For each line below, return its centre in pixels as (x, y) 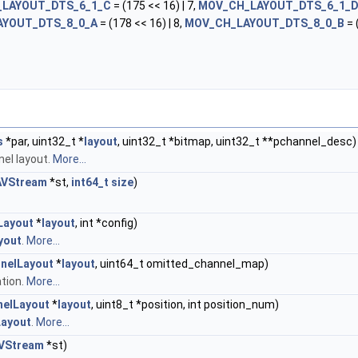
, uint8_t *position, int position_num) (185, 304)
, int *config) (106, 223)
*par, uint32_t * (44, 141)
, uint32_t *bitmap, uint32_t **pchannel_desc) (237, 141)
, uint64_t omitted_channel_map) (182, 264)
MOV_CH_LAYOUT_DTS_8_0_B (265, 23)
